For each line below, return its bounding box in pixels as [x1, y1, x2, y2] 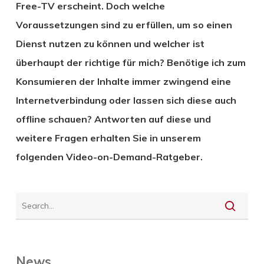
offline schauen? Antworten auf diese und [15, 113, 211, 125]
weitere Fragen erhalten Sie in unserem [15, 131, 201, 144]
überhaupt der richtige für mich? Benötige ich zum [15, 56, 246, 68]
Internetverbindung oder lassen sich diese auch [15, 94, 236, 106]
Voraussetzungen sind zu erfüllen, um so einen [15, 18, 232, 31]
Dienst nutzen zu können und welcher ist [15, 37, 204, 49]
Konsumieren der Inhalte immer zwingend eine [15, 75, 231, 87]
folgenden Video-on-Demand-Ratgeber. [15, 150, 203, 163]
